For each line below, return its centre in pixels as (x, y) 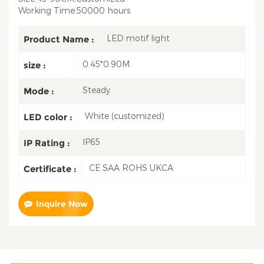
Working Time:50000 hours (74, 10)
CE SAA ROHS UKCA (131, 168)
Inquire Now (62, 204)
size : (35, 65)
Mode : (39, 91)
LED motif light (138, 38)
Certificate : (50, 169)
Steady (96, 90)
